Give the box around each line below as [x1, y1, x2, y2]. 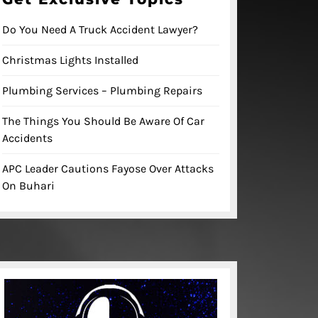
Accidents [2, 131, 53, 145]
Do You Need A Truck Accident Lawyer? [2, 22, 198, 36]
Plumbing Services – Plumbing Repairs [2, 83, 202, 97]
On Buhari [2, 178, 55, 192]
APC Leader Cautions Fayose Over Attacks [2, 161, 214, 175]
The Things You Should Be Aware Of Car [2, 114, 204, 128]
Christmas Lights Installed [2, 53, 138, 67]
